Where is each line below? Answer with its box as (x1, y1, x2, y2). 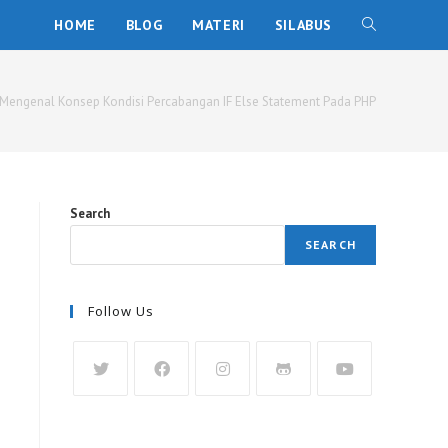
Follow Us (88, 302, 154, 320)
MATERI (192, 16, 245, 34)
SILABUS (274, 16, 332, 34)
